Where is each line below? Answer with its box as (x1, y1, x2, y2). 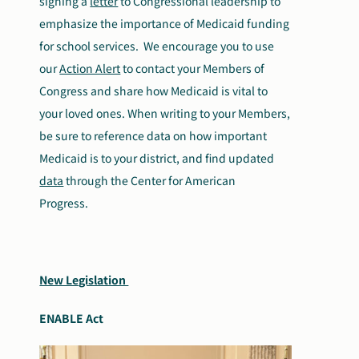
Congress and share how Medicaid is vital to (39, 83, 268, 99)
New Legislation (39, 272, 129, 288)
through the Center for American (63, 172, 236, 188)
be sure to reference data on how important (39, 127, 268, 143)
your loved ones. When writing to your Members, (39, 105, 291, 121)
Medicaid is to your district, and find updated (39, 150, 275, 166)
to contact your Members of (120, 60, 265, 76)
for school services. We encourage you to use (39, 38, 275, 54)
